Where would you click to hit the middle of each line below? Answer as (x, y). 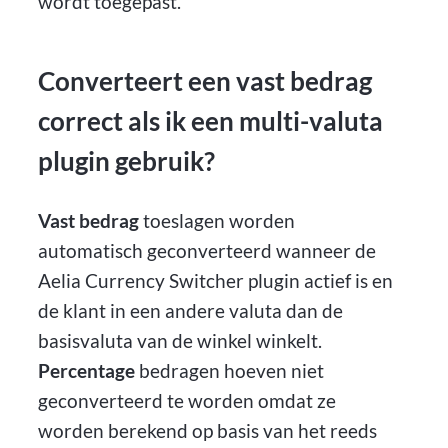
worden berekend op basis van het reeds (208, 431)
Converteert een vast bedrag (205, 80)
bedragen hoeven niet (230, 371)
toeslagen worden (217, 221)
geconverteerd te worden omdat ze (187, 401)
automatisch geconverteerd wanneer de (207, 251)
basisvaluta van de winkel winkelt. (180, 341)
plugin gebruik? (127, 160)
